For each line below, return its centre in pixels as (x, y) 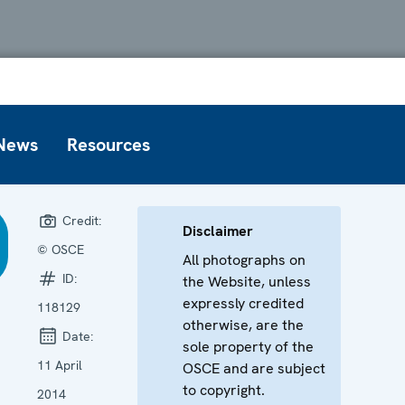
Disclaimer (217, 231)
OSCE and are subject (254, 368)
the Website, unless (246, 281)
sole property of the (248, 346)
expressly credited (243, 303)
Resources (108, 144)
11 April (59, 365)
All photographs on (244, 259)
